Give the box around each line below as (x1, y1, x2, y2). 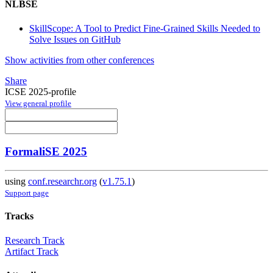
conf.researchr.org (28, 176, 97, 187)
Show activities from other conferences (5, 54, 154, 65)
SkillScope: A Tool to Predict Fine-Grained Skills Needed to (29, 23, 260, 34)
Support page (5, 188, 49, 198)
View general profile (5, 98, 71, 108)
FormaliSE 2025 (5, 145, 87, 158)
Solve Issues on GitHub (29, 34, 121, 44)
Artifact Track (5, 246, 58, 257)
